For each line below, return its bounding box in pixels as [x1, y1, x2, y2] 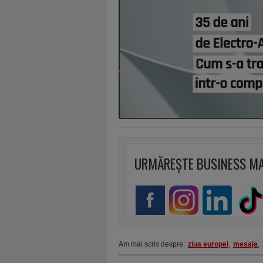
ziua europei [188, 240, 228, 248]
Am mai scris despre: [119, 240, 185, 248]
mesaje [233, 240, 258, 248]
